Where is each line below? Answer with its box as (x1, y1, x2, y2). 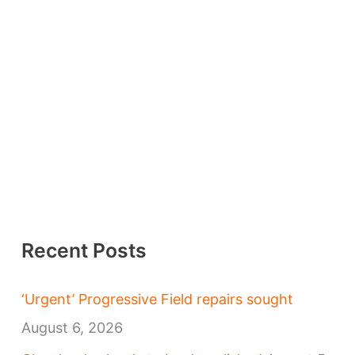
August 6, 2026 (21, 319, 123, 336)
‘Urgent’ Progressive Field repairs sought (21, 290, 293, 307)
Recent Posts (21, 239, 147, 263)
